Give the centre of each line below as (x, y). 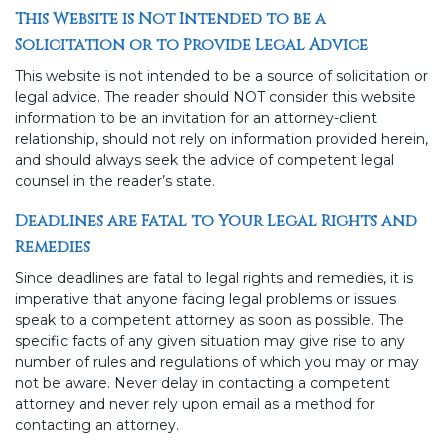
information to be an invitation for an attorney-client (196, 118)
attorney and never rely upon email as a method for (195, 404)
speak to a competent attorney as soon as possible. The (209, 320)
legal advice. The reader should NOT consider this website (215, 97)
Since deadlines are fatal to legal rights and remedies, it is (214, 278)
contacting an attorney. (97, 425)
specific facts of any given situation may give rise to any (210, 341)
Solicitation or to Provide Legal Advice (191, 45)
